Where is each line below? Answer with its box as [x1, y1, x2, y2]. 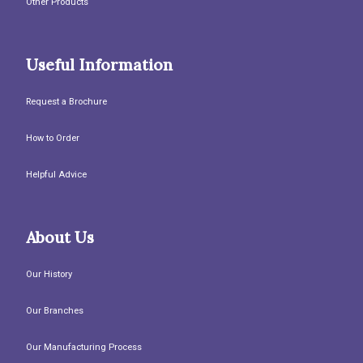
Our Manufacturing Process [26, 342, 142, 353]
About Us [26, 228, 94, 248]
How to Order [26, 133, 79, 144]
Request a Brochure [26, 96, 107, 108]
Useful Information [26, 55, 173, 75]
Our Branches [26, 305, 83, 317]
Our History [26, 269, 72, 280]
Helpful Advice [26, 169, 87, 181]
